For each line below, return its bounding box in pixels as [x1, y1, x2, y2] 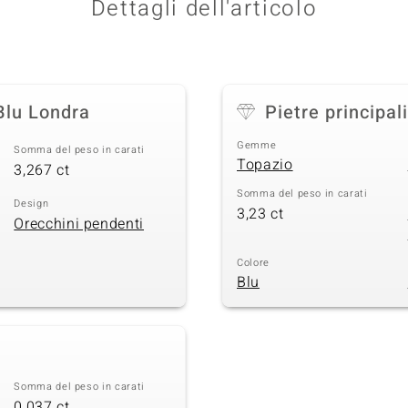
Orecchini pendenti [14, 212, 145, 235]
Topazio [237, 154, 293, 177]
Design [14, 196, 49, 212]
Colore [237, 254, 270, 270]
